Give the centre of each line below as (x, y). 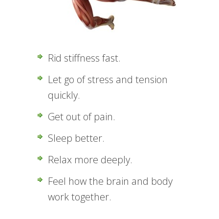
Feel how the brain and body (110, 181)
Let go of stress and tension (108, 79)
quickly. (64, 95)
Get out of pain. (82, 117)
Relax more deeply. (90, 160)
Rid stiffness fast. (84, 58)
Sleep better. (76, 138)
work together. (80, 197)
